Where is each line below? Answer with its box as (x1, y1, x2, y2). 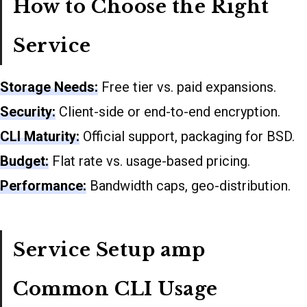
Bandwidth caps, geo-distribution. (86, 177, 291, 195)
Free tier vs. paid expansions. (98, 79, 276, 96)
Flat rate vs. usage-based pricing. (49, 153, 250, 170)
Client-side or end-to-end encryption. (56, 103, 280, 121)
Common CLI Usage (13, 278, 219, 301)
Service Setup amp (13, 238, 206, 262)
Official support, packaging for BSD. (79, 128, 295, 145)
